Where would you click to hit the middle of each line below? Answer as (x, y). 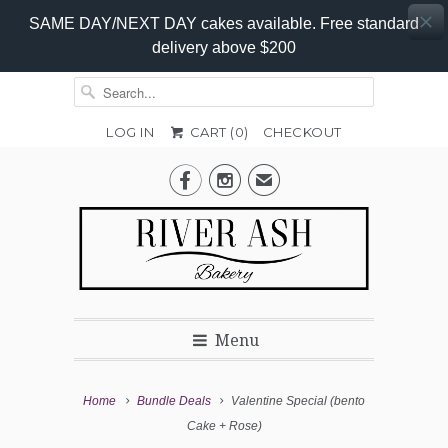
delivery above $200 (224, 47)
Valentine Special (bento (296, 401)
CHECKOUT (302, 132)
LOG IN (130, 132)
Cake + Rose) (224, 426)
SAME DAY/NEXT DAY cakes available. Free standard (224, 23)
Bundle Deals (173, 401)
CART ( (210, 132)
